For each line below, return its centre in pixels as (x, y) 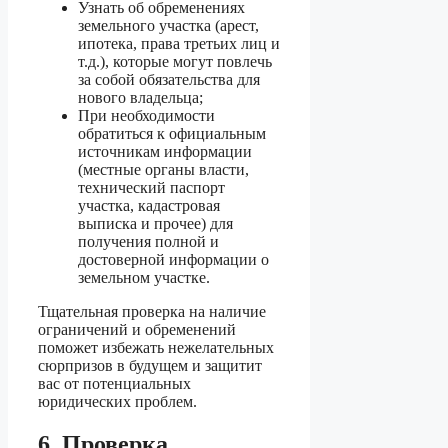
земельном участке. (144, 278)
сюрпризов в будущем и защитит (150, 366)
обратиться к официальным (172, 134)
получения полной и (148, 242)
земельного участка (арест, (168, 26)
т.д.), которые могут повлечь (175, 62)
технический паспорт (151, 188)
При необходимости (146, 116)
